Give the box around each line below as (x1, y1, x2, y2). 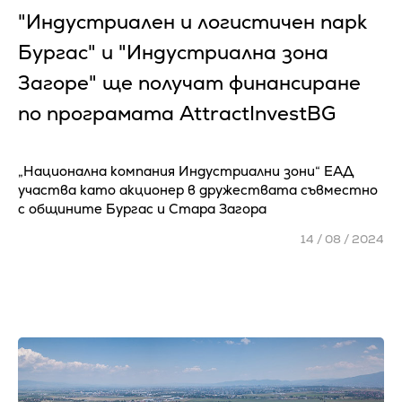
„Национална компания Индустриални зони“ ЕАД (18, 162, 354, 179)
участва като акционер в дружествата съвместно (18, 181, 378, 198)
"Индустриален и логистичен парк (18, 9, 367, 35)
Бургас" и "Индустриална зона (18, 39, 328, 66)
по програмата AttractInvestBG (18, 100, 336, 127)
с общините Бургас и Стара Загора (18, 200, 267, 217)
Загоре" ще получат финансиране (18, 70, 361, 96)
